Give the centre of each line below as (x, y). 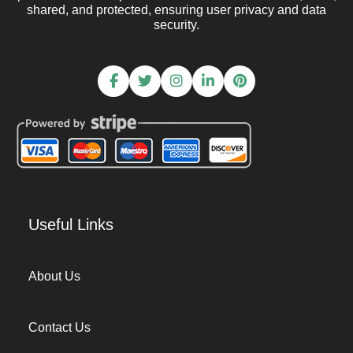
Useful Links (71, 225)
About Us (54, 276)
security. (176, 25)
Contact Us (59, 327)
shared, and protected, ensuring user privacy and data (176, 10)
